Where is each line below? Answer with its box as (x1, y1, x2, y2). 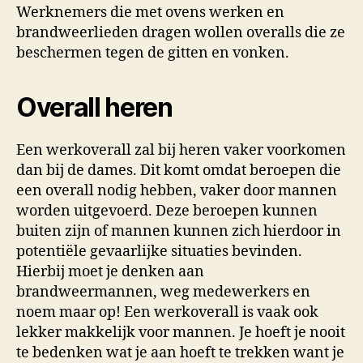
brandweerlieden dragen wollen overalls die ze (16, 23, 345, 42)
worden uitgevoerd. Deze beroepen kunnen (16, 201, 318, 220)
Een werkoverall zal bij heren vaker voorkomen (16, 140, 346, 160)
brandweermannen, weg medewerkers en (16, 282, 310, 301)
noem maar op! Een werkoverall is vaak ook (16, 302, 318, 322)
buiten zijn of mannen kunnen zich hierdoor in (16, 221, 341, 241)
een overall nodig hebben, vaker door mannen (16, 181, 337, 200)
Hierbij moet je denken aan (16, 262, 204, 281)
